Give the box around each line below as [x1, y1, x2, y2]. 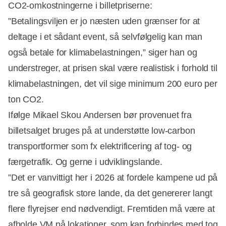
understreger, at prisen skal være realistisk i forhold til [8, 63, 217, 74]
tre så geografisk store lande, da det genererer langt [8, 188, 212, 199]
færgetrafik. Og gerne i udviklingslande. [8, 157, 162, 167]
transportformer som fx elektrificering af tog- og [8, 141, 192, 152]
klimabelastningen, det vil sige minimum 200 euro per [8, 79, 217, 89]
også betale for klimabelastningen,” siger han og [8, 47, 197, 58]
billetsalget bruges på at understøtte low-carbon [8, 126, 195, 136]
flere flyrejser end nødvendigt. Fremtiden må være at [8, 204, 215, 214]
